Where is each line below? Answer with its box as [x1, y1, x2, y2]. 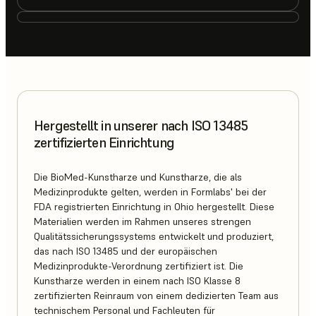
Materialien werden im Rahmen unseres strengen [34, 215, 251, 229]
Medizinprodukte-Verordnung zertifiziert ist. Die [34, 260, 243, 273]
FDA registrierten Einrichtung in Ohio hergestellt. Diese [34, 200, 274, 214]
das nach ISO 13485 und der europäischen [34, 245, 217, 258]
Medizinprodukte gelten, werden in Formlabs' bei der [34, 186, 267, 199]
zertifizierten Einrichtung [34, 133, 175, 152]
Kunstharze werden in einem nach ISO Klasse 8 [34, 274, 241, 288]
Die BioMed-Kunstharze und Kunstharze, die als [34, 171, 242, 184]
